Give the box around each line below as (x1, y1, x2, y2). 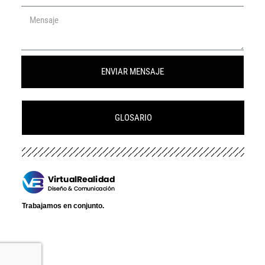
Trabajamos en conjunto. (22, 201, 104, 210)
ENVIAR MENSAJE (101, 66, 164, 77)
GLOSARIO (114, 112, 152, 123)
